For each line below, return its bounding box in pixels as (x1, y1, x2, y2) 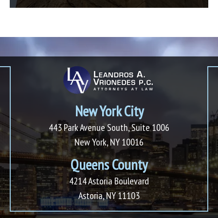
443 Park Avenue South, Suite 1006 (49, 121, 169, 134)
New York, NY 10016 (74, 136, 144, 148)
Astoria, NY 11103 (78, 189, 140, 202)
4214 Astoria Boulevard (69, 175, 149, 187)
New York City (74, 101, 144, 120)
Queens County (71, 155, 147, 174)
